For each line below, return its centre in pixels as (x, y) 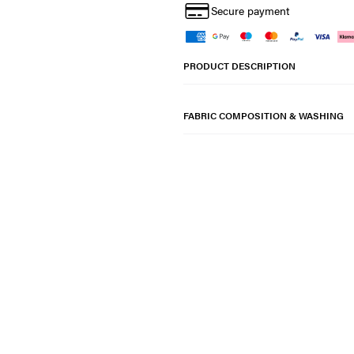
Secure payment (250, 11)
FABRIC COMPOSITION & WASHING (263, 116)
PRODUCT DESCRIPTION (239, 66)
